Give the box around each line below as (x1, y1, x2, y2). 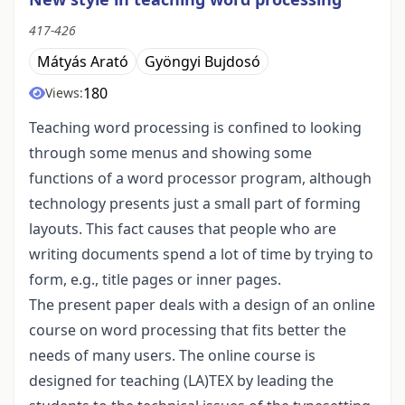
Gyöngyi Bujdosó (145, 52, 260, 72)
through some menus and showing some (29, 143, 312, 164)
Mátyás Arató (37, 52, 128, 72)
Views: (45, 84, 83, 102)
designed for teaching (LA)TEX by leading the (29, 371, 334, 391)
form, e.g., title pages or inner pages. (29, 269, 281, 290)
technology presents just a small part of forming (29, 193, 361, 214)
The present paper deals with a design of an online (29, 295, 375, 316)
